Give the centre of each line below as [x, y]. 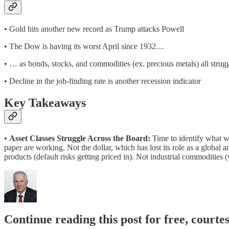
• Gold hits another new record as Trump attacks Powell [94, 29]
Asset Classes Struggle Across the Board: [81, 139]
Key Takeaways [45, 103]
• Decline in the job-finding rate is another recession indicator [102, 81]
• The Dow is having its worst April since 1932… [84, 47]
